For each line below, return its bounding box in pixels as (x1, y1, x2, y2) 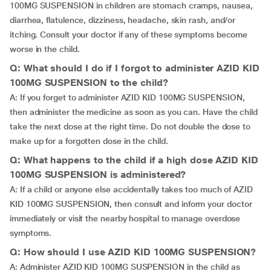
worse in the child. (10, 44, 80, 54)
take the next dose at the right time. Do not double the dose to (10, 122, 250, 131)
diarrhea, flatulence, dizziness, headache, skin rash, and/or (10, 15, 236, 25)
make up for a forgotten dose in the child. (10, 136, 168, 146)
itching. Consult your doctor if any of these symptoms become (10, 30, 248, 39)
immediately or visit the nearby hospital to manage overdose (10, 214, 241, 223)
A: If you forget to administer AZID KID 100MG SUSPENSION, (10, 93, 245, 102)
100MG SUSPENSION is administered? (10, 169, 186, 180)
